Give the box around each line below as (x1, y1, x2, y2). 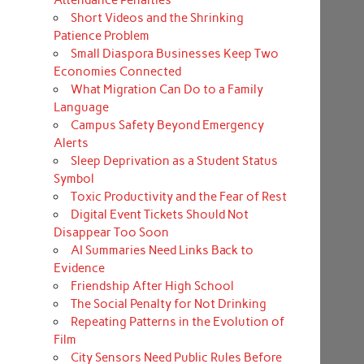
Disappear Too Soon (53, 224, 169, 240)
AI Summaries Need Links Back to (70, 242, 253, 258)
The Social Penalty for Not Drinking (70, 296, 266, 311)
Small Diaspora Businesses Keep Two (70, 45, 279, 61)
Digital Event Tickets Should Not (70, 206, 249, 222)
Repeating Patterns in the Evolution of (70, 314, 284, 329)
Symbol (53, 171, 94, 186)
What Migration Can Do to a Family (70, 81, 263, 97)
